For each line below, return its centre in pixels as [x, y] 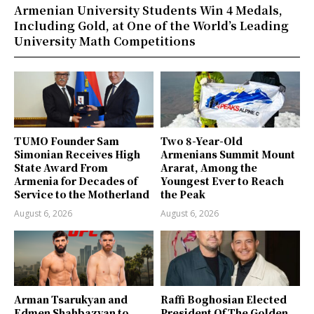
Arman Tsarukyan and [71, 300]
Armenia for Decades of [76, 180]
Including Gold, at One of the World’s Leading [151, 26]
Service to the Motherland [82, 194]
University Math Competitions [105, 41]
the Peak [183, 194]
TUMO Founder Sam [67, 141]
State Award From [61, 167]
